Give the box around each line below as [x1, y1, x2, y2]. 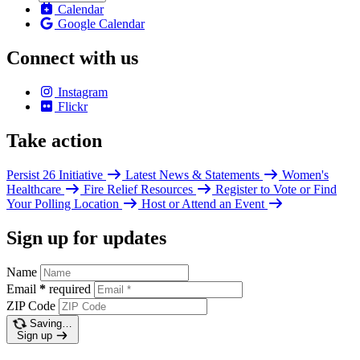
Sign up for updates [6, 227, 166, 248]
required [49, 282, 91, 297]
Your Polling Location [6, 196, 122, 211]
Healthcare [6, 182, 64, 196]
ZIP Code [6, 299, 55, 313]
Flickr [58, 99, 88, 113]
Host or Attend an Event [141, 196, 268, 211]
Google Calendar [58, 16, 145, 31]
